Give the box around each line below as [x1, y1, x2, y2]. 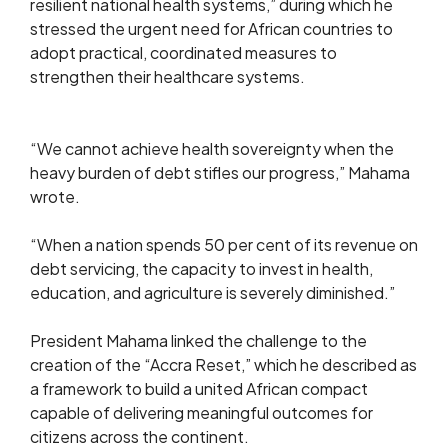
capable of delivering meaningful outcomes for [30, 402, 373, 423]
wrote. [30, 186, 80, 207]
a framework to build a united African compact [30, 378, 368, 399]
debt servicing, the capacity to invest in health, [30, 258, 373, 279]
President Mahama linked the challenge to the [30, 330, 367, 351]
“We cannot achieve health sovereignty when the [30, 138, 394, 159]
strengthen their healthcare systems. [30, 66, 305, 87]
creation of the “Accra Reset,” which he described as [30, 354, 417, 375]
